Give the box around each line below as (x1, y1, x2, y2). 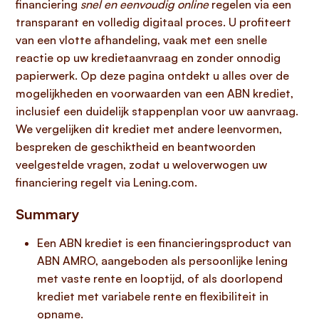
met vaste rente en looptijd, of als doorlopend (37, 271, 283, 286)
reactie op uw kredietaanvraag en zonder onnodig (16, 51, 281, 65)
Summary (16, 205, 80, 223)
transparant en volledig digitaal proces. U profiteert (16, 15, 291, 29)
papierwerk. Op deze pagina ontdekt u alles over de (16, 68, 289, 83)
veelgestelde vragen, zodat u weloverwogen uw (16, 157, 267, 172)
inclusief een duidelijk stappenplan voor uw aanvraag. (16, 104, 298, 118)
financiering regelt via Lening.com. (16, 175, 197, 189)
